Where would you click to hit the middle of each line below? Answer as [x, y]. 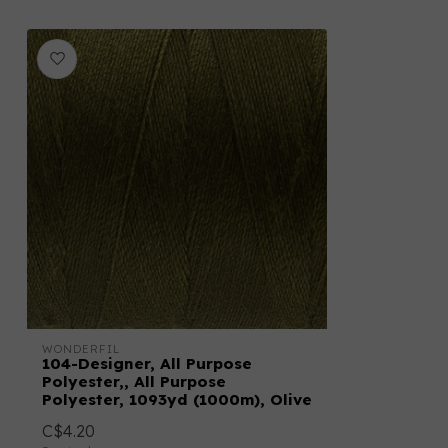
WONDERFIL [81, 349]
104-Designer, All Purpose [147, 364]
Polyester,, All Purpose [134, 382]
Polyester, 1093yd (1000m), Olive [177, 400]
